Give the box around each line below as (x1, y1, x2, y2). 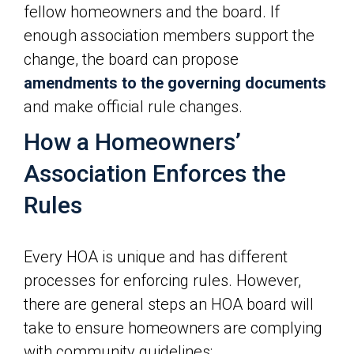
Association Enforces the (24, 160, 286, 187)
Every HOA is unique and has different (24, 247, 288, 266)
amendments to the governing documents (24, 73, 326, 92)
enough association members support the (24, 26, 314, 45)
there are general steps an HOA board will (24, 295, 314, 314)
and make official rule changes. (24, 97, 243, 116)
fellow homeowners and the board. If (24, 2, 280, 21)
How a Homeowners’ (24, 128, 241, 156)
